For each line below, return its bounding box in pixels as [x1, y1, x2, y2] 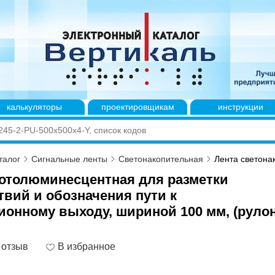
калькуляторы [7, 102, 63, 112]
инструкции [217, 102, 263, 112]
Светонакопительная [118, 154, 203, 164]
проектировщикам [101, 102, 174, 112]
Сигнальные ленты [31, 154, 107, 164]
